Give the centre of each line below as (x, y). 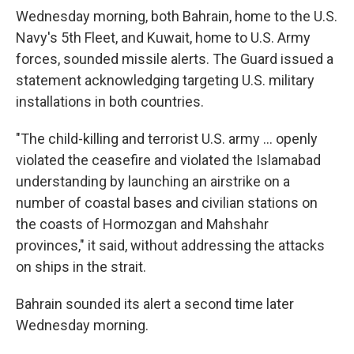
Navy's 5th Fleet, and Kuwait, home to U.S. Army (163, 38)
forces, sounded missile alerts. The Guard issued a (175, 59)
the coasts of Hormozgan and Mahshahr (142, 224)
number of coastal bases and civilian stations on (167, 203)
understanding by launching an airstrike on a (153, 182)
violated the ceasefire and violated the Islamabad (168, 160)
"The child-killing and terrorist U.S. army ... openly (167, 139)
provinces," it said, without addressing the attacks (170, 246)
